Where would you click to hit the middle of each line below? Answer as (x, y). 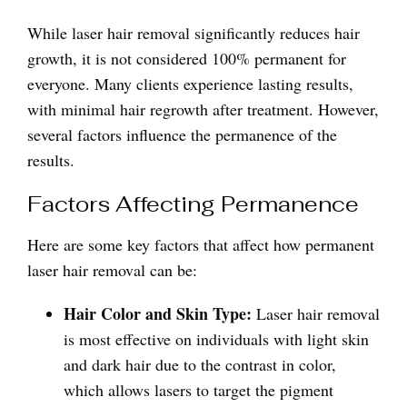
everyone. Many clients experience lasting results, (190, 84)
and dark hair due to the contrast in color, (200, 364)
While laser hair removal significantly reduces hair (194, 33)
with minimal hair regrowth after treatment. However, (203, 109)
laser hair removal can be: (112, 270)
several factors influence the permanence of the (182, 134)
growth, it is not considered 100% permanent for (187, 58)
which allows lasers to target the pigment (199, 390)
